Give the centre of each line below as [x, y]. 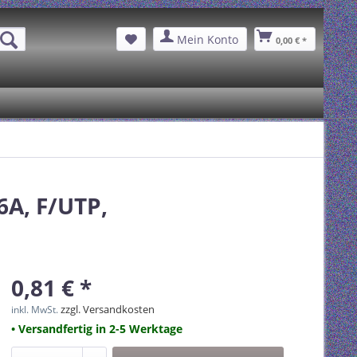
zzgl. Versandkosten [108, 309]
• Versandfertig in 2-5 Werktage [97, 329]
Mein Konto [207, 39]
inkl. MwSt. [36, 310]
